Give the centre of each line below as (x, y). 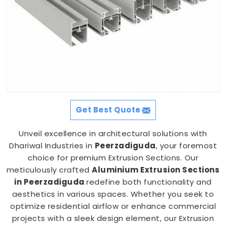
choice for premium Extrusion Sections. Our (113, 158)
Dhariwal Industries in (52, 146)
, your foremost (186, 146)
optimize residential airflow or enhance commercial (113, 206)
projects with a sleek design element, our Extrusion (113, 218)
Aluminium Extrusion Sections (156, 170)
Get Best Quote (109, 110)
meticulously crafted (49, 170)
